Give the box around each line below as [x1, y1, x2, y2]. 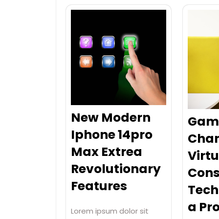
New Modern [71, 109, 151, 127]
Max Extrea [71, 143, 142, 161]
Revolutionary [71, 160, 161, 178]
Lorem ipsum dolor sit [71, 206, 149, 217]
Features [71, 177, 127, 195]
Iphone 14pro [71, 126, 153, 144]
